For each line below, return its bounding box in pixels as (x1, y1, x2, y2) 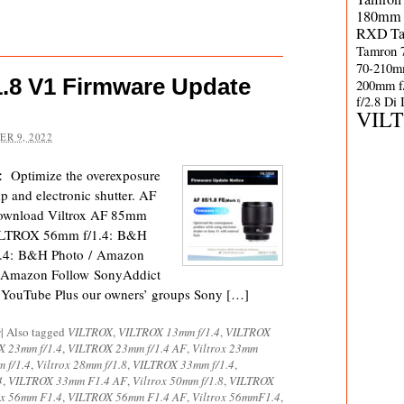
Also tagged (6, 324, 68, 340)
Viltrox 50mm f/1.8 (133, 372, 224, 389)
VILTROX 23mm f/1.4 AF (68, 340, 187, 356)
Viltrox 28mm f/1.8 (36, 356, 127, 372)
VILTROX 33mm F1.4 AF (8, 372, 127, 389)
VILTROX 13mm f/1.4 (118, 324, 220, 340)
